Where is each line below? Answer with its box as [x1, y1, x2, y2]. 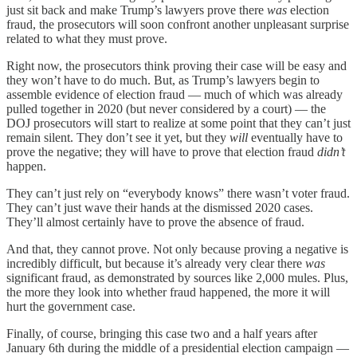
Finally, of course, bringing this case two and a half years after [6, 326, 317, 340]
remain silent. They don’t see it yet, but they [6, 130, 229, 144]
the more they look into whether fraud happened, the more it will [6, 284, 330, 299]
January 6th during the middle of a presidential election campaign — [6, 340, 349, 355]
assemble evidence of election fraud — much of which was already [6, 87, 343, 101]
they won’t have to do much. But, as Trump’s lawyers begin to [6, 73, 320, 87]
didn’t [317, 144, 345, 159]
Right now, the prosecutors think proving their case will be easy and [6, 58, 347, 73]
